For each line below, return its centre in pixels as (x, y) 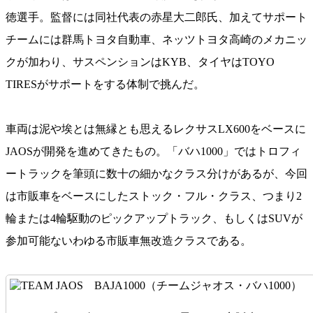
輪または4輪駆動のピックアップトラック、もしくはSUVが (154, 218)
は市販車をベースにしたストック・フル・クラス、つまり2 (154, 196)
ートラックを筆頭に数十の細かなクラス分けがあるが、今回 (156, 173)
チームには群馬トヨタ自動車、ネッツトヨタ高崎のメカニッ (156, 39)
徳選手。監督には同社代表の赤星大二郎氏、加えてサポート (156, 17)
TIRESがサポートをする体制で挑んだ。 (105, 84)
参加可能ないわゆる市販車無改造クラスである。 (129, 240)
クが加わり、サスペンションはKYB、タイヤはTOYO (140, 61)
